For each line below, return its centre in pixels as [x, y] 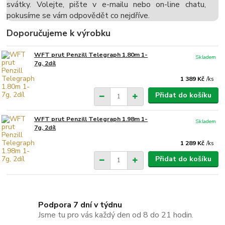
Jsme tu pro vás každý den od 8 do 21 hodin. [116, 215]
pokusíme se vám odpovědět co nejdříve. [78, 16]
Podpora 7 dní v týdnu [80, 205]
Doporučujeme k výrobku [59, 33]
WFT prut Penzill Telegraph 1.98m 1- [91, 119]
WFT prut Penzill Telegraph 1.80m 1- [91, 55]
